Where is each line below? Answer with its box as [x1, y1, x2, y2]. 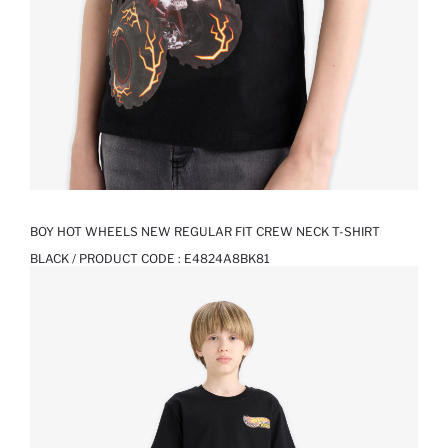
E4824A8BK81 [184, 251, 270, 267]
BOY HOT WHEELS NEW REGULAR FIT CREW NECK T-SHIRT [30, 224, 380, 240]
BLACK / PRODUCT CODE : [30, 251, 184, 267]
